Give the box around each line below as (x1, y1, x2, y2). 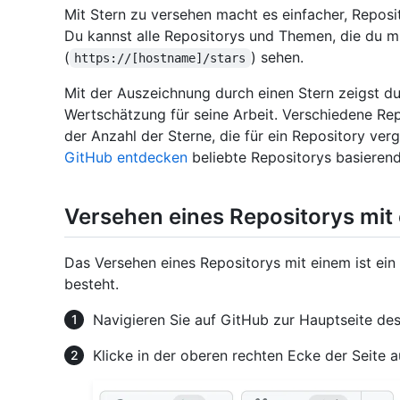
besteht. (64, 275, 119, 294)
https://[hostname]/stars (74, 51, 246, 66)
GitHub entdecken (64, 148, 187, 167)
